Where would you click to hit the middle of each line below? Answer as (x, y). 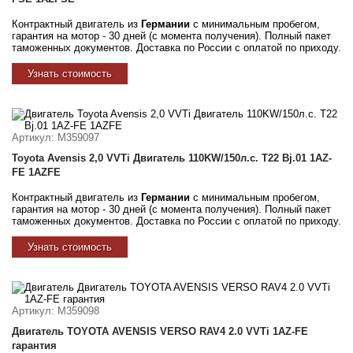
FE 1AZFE (36, 172)
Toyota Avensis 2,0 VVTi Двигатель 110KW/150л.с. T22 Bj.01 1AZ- (172, 158)
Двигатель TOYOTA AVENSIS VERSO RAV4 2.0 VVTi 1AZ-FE (160, 331)
